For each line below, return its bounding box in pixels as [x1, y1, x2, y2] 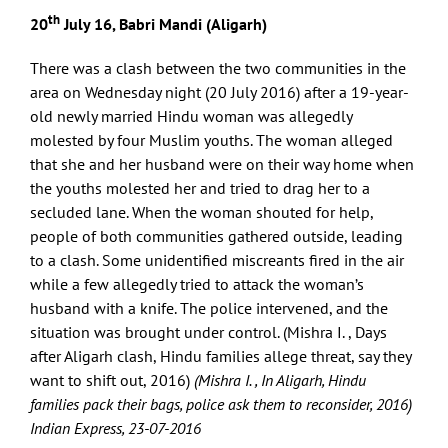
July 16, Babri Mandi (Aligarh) [60, 13, 267, 34]
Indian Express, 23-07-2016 [30, 417, 201, 438]
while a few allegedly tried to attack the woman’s [30, 273, 364, 294]
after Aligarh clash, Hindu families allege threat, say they [30, 345, 411, 366]
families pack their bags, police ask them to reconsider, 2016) [30, 393, 412, 414]
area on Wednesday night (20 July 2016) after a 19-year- [30, 81, 409, 102]
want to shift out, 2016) [30, 369, 190, 390]
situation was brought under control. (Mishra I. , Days [30, 321, 387, 342]
